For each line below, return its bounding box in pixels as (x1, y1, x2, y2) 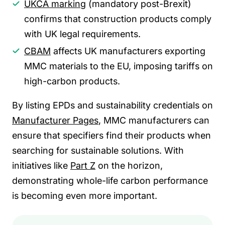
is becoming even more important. (12, 190, 157, 201)
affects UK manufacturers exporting (51, 46, 205, 57)
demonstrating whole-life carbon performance (12, 175, 208, 186)
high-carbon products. (24, 76, 120, 87)
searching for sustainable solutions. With (12, 145, 184, 156)
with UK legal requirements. (24, 28, 141, 39)
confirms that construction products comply (24, 13, 211, 24)
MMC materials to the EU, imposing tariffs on (24, 61, 213, 72)
